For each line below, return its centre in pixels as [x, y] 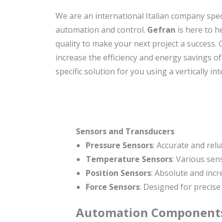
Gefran [161, 30]
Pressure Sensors [119, 145]
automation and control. [101, 30]
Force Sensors [112, 187]
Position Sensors [118, 173]
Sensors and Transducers [125, 132]
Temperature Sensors [129, 159]
